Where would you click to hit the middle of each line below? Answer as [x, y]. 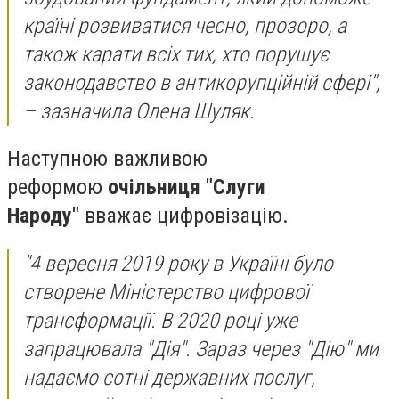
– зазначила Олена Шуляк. [141, 111]
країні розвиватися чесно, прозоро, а [185, 25]
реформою [57, 187]
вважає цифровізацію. [189, 216]
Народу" [43, 216]
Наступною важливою [107, 159]
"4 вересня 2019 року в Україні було [178, 263]
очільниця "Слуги [187, 187]
